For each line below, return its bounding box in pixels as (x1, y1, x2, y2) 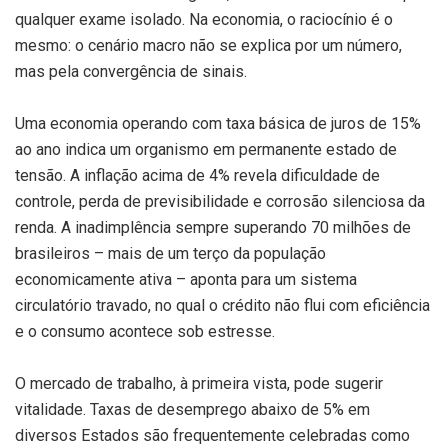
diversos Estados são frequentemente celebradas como (15, 425, 410, 445)
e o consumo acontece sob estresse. (15, 321, 275, 341)
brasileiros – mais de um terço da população (15, 243, 326, 263)
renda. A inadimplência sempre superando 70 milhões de (15, 217, 411, 237)
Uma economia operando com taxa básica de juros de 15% (15, 113, 421, 133)
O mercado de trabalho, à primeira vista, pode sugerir (15, 373, 383, 393)
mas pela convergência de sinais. (15, 61, 247, 81)
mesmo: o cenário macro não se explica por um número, (15, 35, 402, 55)
